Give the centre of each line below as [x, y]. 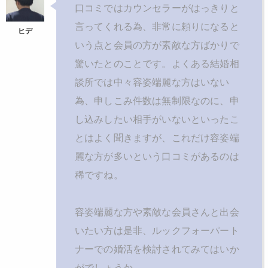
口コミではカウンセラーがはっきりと [157, 8]
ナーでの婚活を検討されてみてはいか [157, 249]
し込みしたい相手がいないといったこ [157, 120]
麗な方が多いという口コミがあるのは [157, 157]
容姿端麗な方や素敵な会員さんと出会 [157, 212]
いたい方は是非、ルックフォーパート [157, 231]
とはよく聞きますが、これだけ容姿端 [157, 138]
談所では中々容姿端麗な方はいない [152, 83]
